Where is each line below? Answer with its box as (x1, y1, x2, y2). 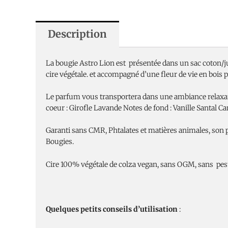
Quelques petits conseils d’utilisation (46, 205, 178, 214)
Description (48, 27, 107, 40)
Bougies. (46, 137, 74, 147)
